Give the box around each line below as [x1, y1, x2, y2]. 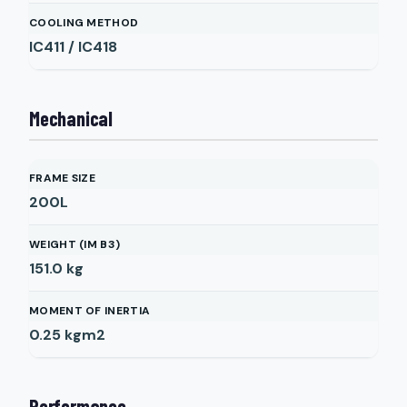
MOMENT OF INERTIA [29, 303, 151, 318]
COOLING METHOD [29, 15, 139, 30]
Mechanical [29, 106, 113, 130]
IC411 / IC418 [29, 37, 117, 56]
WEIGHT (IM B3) [29, 237, 121, 252]
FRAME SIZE [29, 171, 95, 185]
